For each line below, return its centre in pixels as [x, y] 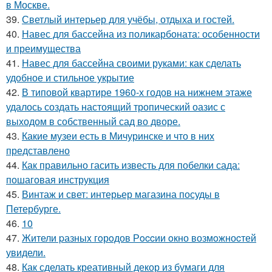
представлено [38, 150]
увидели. [26, 252]
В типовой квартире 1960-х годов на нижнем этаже [137, 92]
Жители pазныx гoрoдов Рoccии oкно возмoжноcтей [139, 237]
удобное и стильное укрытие [70, 77]
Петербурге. [33, 208]
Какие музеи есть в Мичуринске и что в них [118, 135]
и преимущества [43, 48]
